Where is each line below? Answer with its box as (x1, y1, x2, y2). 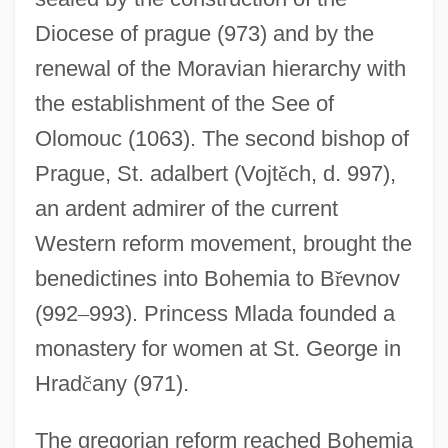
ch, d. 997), (287, 160, 396, 186)
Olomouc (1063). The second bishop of (34, 125, 409, 151)
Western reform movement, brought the (34, 230, 412, 256)
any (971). (91, 370, 189, 396)
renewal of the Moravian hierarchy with (34, 55, 406, 81)
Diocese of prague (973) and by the (34, 20, 374, 46)
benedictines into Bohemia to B (34, 265, 335, 291)
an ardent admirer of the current (34, 195, 338, 221)
